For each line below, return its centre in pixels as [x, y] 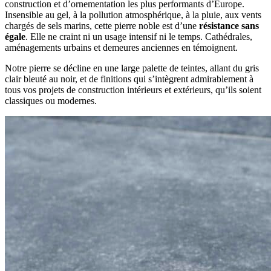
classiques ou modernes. [51, 101]
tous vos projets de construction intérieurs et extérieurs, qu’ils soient [133, 90]
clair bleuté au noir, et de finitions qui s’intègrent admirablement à [129, 79]
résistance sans [229, 26]
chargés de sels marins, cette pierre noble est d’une [102, 26]
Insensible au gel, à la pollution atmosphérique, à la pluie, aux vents [133, 15]
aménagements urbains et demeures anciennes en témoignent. [121, 48]
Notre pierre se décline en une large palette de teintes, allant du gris [132, 68]
